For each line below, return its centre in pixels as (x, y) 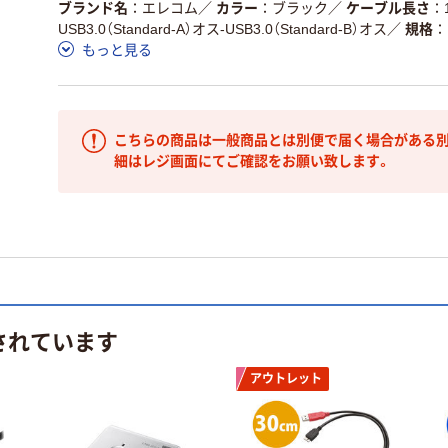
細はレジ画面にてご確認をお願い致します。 (252, 161)
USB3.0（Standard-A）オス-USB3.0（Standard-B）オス (222, 28)
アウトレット (285, 378)
